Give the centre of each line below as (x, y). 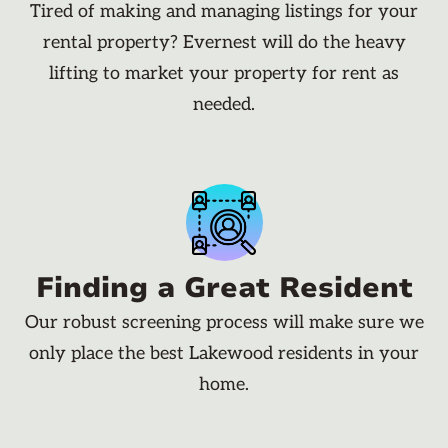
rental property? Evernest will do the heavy (224, 43)
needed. (224, 105)
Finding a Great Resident (224, 288)
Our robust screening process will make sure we (224, 323)
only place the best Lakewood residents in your (224, 354)
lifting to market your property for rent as (224, 74)
